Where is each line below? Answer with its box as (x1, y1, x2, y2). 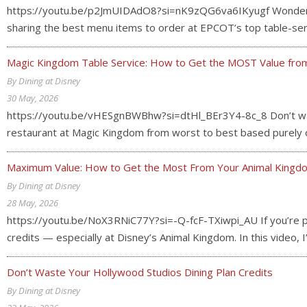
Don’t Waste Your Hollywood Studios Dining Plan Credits (7, 265, 273, 279)
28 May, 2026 (7, 197, 58, 209)
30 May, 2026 (7, 92, 58, 104)
